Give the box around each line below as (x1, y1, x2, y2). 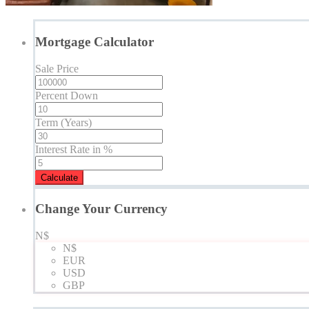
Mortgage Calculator (35, 34, 154, 49)
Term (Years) (35, 116, 92, 128)
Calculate (41, 172, 78, 183)
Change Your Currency (35, 201, 168, 217)
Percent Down (35, 89, 98, 101)
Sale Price (35, 62, 79, 74)
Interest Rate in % (35, 143, 112, 155)
